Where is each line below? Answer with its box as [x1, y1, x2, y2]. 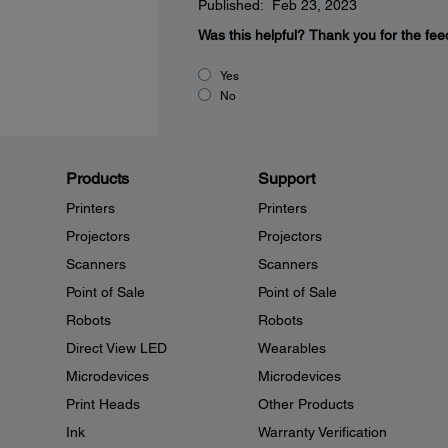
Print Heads [66, 396, 140, 412]
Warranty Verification [257, 424, 387, 440]
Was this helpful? [197, 27, 305, 43]
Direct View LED [66, 340, 167, 356]
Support [257, 169, 315, 188]
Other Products [257, 396, 354, 412]
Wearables [257, 340, 326, 356]
